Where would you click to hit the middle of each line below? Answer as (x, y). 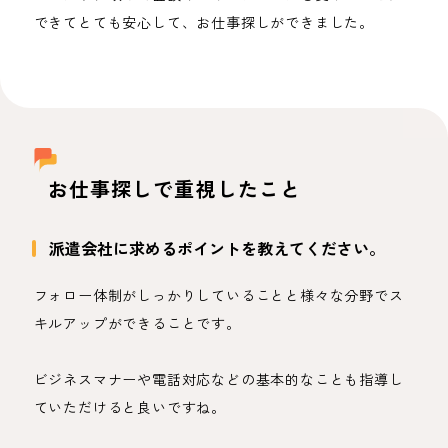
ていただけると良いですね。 (129, 407)
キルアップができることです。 (137, 323)
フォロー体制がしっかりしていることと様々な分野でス (218, 295)
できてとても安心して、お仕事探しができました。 (203, 22)
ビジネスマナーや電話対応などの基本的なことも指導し (218, 379)
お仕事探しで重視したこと (174, 188)
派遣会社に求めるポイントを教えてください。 (216, 248)
